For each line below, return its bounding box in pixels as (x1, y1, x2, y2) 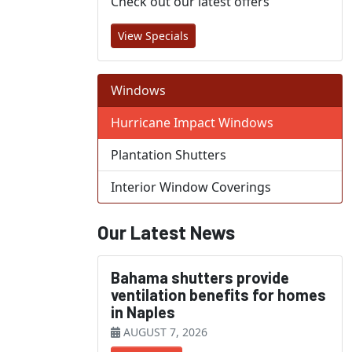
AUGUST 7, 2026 (120, 324, 207, 339)
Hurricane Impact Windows (111, 114, 273, 131)
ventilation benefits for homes (111, 285, 326, 304)
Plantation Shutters (111, 146, 226, 163)
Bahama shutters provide (111, 268, 289, 287)
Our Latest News (97, 221, 235, 244)
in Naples (111, 302, 175, 321)
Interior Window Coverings (111, 178, 271, 196)
